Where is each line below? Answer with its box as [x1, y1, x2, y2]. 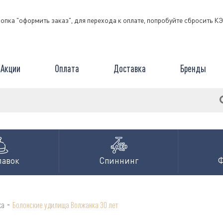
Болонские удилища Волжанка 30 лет [12, 199, 118, 210]
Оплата [54, 63, 79, 74]
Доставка [113, 63, 146, 74]
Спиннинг [99, 155, 139, 166]
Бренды [180, 63, 206, 74]
